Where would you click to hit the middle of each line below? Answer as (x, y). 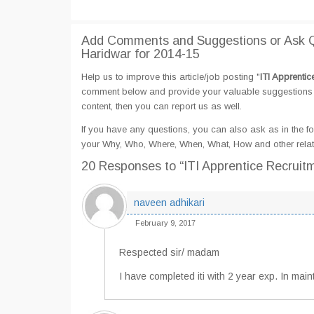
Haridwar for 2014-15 (141, 54)
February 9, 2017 (165, 223)
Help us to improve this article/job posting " (171, 77)
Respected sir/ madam (169, 252)
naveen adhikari (169, 203)
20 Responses (123, 166)
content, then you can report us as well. (162, 106)
